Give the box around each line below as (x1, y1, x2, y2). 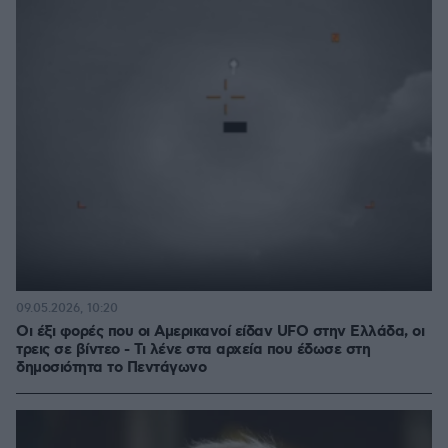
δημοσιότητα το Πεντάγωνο (16, 358, 206, 379)
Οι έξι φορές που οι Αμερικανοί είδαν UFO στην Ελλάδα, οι (16, 322, 424, 343)
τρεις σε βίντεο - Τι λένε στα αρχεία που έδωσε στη (16, 340, 370, 361)
